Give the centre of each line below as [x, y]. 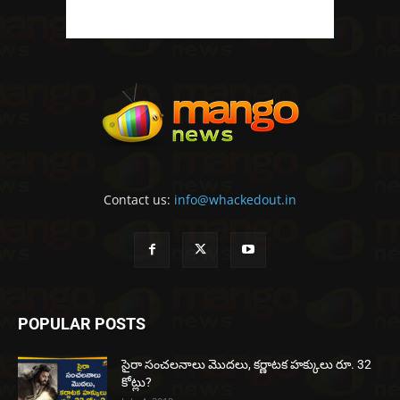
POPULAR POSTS [82, 323]
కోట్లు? [137, 382]
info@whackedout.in [235, 199]
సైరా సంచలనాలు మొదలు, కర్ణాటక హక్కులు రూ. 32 [246, 364]
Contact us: [139, 199]
